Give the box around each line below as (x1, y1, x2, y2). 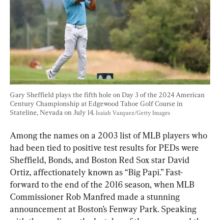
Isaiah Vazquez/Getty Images (96, 110, 170, 117)
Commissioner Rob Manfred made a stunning (10, 192, 182, 202)
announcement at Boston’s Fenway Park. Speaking (10, 204, 198, 215)
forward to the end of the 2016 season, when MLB (10, 179, 196, 190)
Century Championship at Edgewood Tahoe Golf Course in (10, 100, 184, 108)
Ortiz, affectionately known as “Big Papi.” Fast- (10, 167, 183, 178)
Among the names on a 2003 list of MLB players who (10, 130, 209, 141)
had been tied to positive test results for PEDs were (10, 142, 201, 153)
